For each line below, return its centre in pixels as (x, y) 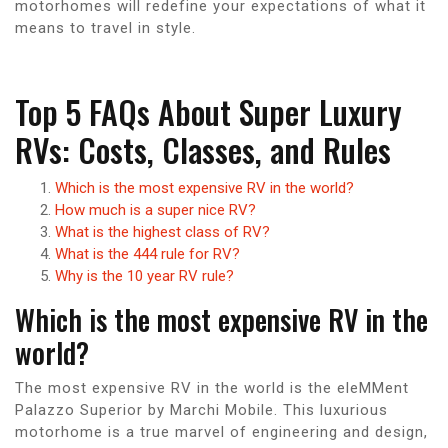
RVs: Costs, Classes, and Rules (203, 149)
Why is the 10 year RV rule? (144, 275)
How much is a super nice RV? (155, 209)
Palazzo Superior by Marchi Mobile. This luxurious (201, 409)
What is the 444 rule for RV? (147, 253)
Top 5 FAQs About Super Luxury (208, 111)
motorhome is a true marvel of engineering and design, (221, 431)
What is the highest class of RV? (162, 231)
